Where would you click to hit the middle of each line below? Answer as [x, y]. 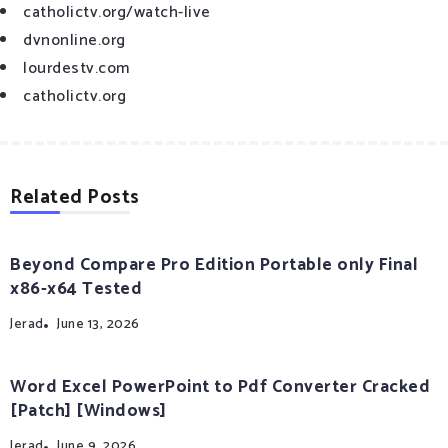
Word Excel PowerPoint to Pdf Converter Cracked [220, 388]
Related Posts [75, 198]
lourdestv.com [76, 69]
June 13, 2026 [98, 324]
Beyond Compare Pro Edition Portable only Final [214, 266]
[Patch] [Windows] [88, 412]
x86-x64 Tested [76, 290]
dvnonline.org [74, 41]
